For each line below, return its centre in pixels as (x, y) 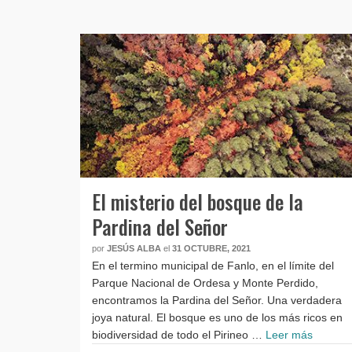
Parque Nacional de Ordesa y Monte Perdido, (205, 282)
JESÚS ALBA (134, 248)
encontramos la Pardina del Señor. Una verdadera (217, 300)
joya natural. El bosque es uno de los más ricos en (217, 317)
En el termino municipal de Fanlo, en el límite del (213, 265)
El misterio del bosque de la (198, 201)
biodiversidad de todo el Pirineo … (179, 334)
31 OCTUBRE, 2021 (211, 248)
